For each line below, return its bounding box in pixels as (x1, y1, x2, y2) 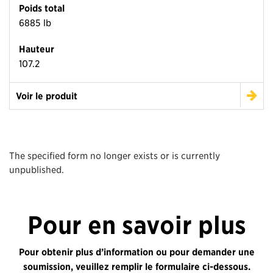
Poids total (19, 2, 65, 15)
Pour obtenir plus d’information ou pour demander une (18, 246, 255, 258)
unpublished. (9, 163, 64, 175)
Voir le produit (16, 90, 77, 102)
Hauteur (19, 43, 54, 55)
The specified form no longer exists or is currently (9, 149, 220, 161)
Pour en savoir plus (27, 210, 246, 241)
